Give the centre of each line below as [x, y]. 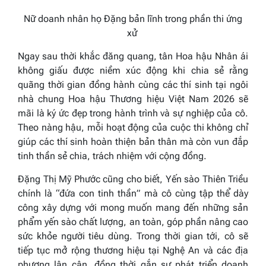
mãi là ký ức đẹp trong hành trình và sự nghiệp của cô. [133, 113]
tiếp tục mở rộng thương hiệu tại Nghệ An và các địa [133, 251]
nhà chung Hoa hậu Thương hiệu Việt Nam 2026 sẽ [133, 99]
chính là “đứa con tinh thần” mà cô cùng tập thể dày [133, 194]
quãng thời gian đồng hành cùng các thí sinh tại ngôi [133, 85]
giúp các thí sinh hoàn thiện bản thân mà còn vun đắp [133, 142]
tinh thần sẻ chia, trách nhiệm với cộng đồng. [112, 156]
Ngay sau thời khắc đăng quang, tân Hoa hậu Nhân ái [133, 56]
